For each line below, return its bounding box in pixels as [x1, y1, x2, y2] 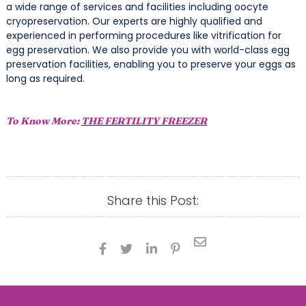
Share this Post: [107, 192, 199, 210]
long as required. [5, 72, 90, 86]
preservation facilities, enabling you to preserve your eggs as [5, 57, 296, 72]
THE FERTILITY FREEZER [81, 115, 207, 128]
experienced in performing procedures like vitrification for [5, 29, 281, 43]
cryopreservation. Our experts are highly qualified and [5, 14, 262, 29]
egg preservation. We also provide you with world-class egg [5, 43, 290, 57]
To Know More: [5, 115, 81, 128]
